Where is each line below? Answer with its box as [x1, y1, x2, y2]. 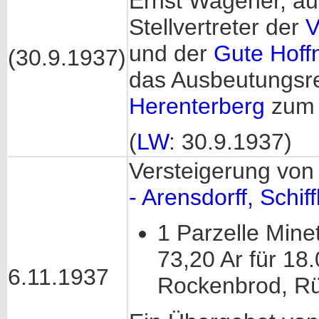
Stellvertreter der [129, 14, 305, 40]
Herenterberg [129, 93, 265, 119]
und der [129, 41, 214, 66]
